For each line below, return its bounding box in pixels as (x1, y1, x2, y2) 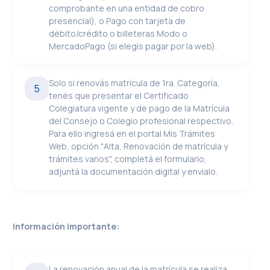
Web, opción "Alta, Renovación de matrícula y (49, 140, 228, 152)
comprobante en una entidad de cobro (49, 2, 205, 14)
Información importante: (13, 221, 120, 232)
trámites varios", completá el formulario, (49, 153, 207, 165)
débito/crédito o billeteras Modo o (49, 28, 188, 39)
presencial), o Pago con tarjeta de (49, 15, 186, 27)
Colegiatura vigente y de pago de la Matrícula (49, 102, 230, 114)
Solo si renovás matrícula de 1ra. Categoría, (49, 77, 221, 89)
